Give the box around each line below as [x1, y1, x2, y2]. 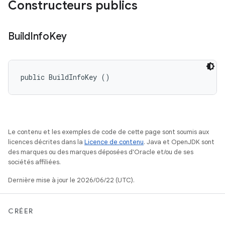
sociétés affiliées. [8, 158, 61, 166]
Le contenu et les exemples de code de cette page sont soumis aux [8, 128, 209, 136]
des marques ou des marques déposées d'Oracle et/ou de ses [8, 148, 193, 156]
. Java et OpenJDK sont [144, 138, 214, 146]
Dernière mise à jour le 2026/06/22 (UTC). [8, 176, 135, 184]
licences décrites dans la [8, 138, 84, 146]
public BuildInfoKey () [21, 72, 110, 82]
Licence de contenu [84, 138, 144, 146]
